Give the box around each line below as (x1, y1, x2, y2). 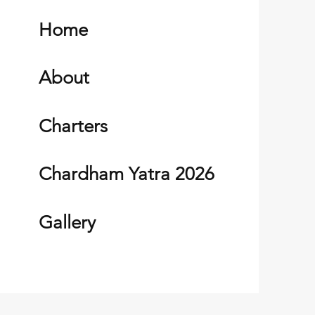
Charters (38, 115, 108, 137)
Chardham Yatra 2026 (38, 163, 214, 185)
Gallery (38, 212, 96, 233)
